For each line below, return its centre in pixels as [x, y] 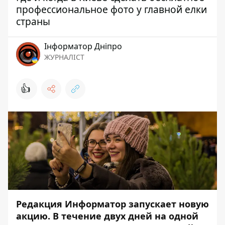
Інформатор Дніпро [83, 46]
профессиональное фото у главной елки [111, 9]
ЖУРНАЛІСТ [64, 57]
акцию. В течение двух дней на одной [107, 216]
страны [33, 21]
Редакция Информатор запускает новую [113, 204]
